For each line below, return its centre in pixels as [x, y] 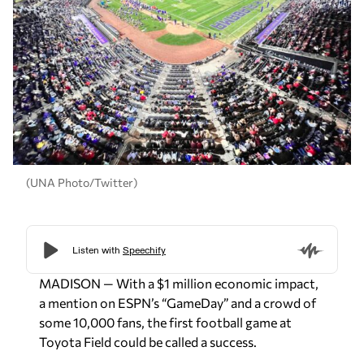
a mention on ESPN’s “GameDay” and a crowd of [178, 303]
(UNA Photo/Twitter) [82, 182]
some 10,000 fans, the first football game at [165, 322]
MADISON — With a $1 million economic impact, [179, 283]
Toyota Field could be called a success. [148, 342]
